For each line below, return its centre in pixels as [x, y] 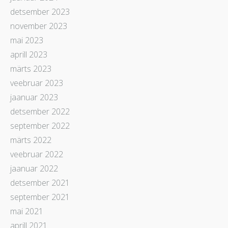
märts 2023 [31, 68]
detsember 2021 [40, 182]
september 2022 [40, 125]
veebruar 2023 [37, 83]
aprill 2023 [29, 54]
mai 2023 [27, 40]
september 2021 [40, 197]
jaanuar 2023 [34, 97]
